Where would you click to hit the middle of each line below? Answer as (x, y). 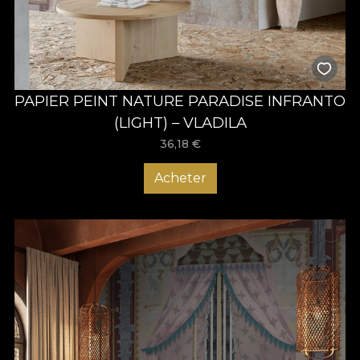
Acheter (180, 178)
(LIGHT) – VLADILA (180, 122)
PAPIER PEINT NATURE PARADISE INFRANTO (180, 100)
